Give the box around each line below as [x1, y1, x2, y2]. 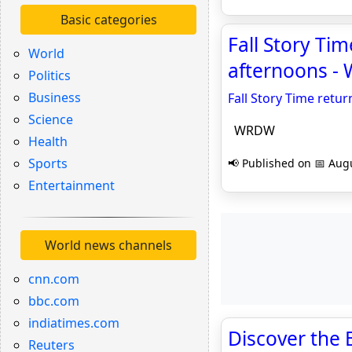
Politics [28, 67, 71, 84]
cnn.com [28, 270, 79, 288]
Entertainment [28, 177, 115, 194]
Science [28, 111, 73, 128]
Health [28, 133, 68, 150]
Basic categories [60, 11, 157, 28]
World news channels [45, 236, 172, 254]
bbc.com [28, 292, 79, 310]
